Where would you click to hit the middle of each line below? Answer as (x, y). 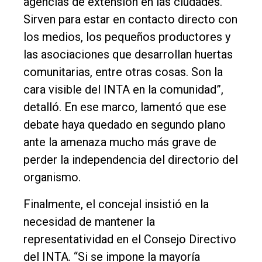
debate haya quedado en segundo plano (125, 124)
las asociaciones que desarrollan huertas (128, 54)
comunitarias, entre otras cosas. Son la (123, 72)
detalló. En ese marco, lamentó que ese (125, 107)
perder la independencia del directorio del (131, 159)
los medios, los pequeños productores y (127, 37)
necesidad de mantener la (89, 221)
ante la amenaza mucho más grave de (120, 142)
